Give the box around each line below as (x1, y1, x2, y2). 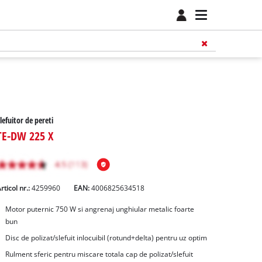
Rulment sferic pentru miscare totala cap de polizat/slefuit (5, 249, 193, 258)
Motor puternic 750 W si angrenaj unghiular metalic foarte (5, 205, 194, 214)
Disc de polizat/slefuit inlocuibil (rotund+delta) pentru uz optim (5, 233, 207, 243)
